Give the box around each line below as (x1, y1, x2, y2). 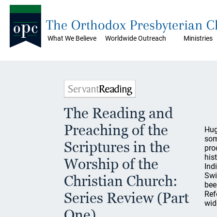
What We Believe (47, 34, 96, 42)
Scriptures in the (64, 139, 170, 155)
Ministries (184, 34, 213, 42)
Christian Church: (64, 172, 177, 189)
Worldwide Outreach (105, 34, 166, 42)
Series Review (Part (64, 189, 189, 206)
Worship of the (64, 155, 158, 172)
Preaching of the (64, 122, 168, 139)
